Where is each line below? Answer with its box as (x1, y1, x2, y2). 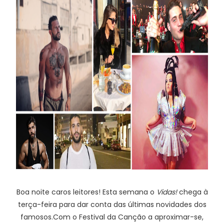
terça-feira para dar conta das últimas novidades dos (17, 199, 206, 209)
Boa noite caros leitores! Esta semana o (16, 187, 156, 197)
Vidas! (156, 187, 177, 197)
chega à (176, 187, 208, 197)
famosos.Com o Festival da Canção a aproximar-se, (20, 212, 203, 222)
